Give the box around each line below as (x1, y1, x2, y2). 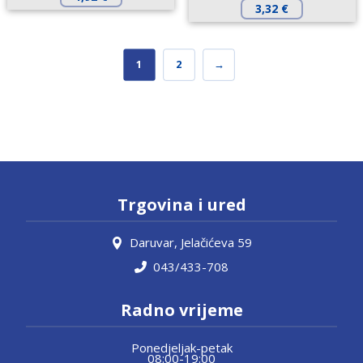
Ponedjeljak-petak (130, 339, 233, 356)
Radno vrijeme (120, 299, 243, 322)
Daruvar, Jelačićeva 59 (130, 234, 252, 251)
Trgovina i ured (117, 194, 246, 216)
